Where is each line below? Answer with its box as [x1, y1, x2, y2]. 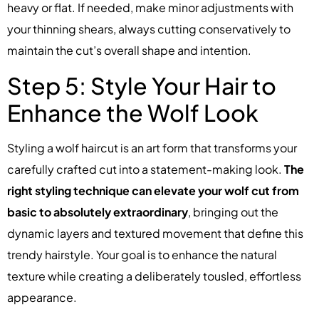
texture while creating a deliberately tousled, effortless [7, 268, 301, 283]
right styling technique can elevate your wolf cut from [7, 182, 299, 198]
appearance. [7, 289, 77, 305]
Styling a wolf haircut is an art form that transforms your [7, 140, 297, 155]
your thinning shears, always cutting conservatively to [7, 21, 291, 37]
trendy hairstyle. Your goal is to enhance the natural [7, 246, 277, 262]
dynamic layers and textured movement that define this [7, 225, 303, 241]
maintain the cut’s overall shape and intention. [7, 43, 251, 58]
